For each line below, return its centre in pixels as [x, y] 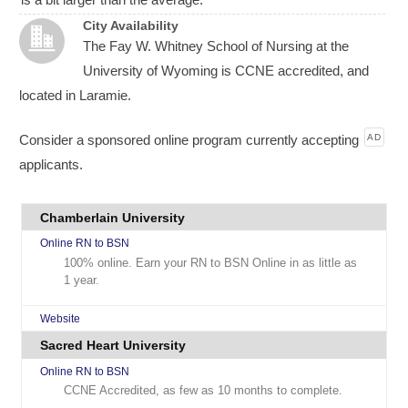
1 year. [82, 280]
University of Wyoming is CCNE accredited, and [226, 70]
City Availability [131, 25]
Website [61, 318]
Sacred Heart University [113, 346]
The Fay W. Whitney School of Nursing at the [216, 46]
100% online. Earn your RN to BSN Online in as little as [211, 262]
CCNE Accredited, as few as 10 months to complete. [204, 391]
